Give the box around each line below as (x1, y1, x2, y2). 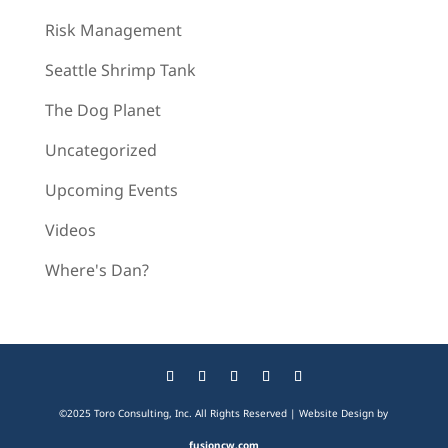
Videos (44, 219, 96, 241)
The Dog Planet (44, 99, 161, 121)
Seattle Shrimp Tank (44, 59, 196, 81)
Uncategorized (44, 139, 157, 161)
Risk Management (44, 19, 182, 41)
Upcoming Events (44, 179, 178, 201)
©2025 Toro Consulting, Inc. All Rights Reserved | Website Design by (59, 406, 389, 420)
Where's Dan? (44, 259, 149, 281)
